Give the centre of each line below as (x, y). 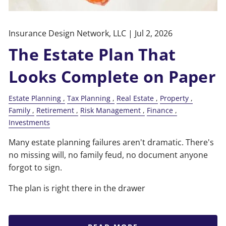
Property (175, 98)
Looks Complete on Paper (112, 76)
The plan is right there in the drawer (77, 188)
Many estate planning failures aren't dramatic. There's (111, 143)
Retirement (55, 110)
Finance (160, 110)
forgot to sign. (36, 168)
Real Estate (135, 98)
